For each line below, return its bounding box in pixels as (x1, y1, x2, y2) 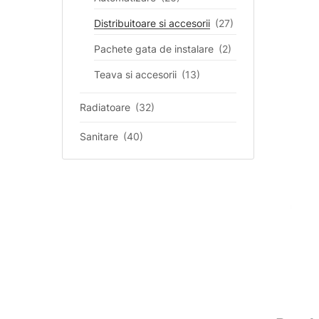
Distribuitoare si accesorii (94, 17, 210, 29)
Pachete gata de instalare (94, 43, 214, 55)
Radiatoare (80, 101, 130, 113)
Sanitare (80, 130, 118, 142)
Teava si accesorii (94, 68, 177, 80)
